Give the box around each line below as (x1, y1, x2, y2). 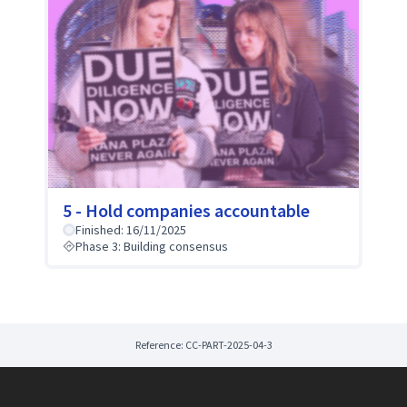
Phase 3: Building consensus (75, 237, 229, 254)
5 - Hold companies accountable (63, 198, 311, 222)
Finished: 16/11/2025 (75, 221, 187, 238)
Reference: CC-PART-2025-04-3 (134, 337, 273, 352)
